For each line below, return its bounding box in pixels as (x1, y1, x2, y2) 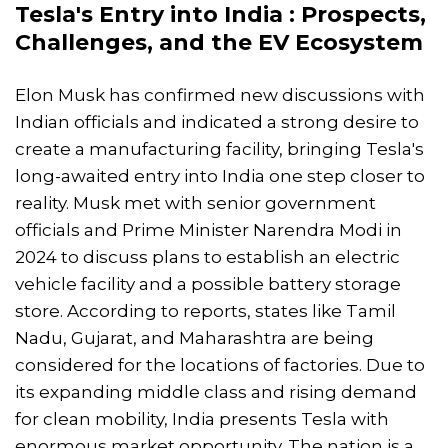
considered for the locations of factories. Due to (15, 355, 425, 376)
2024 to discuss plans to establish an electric (15, 247, 400, 268)
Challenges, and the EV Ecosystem (15, 29, 423, 57)
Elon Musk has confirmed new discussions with (15, 85, 425, 106)
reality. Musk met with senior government (15, 193, 376, 214)
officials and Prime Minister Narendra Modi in (15, 220, 402, 241)
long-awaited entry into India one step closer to (15, 166, 425, 187)
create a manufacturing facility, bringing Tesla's (15, 139, 424, 160)
